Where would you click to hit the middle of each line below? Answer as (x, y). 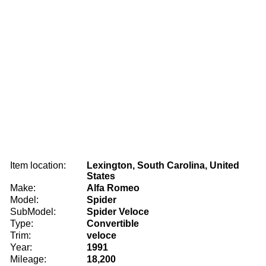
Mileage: (28, 259)
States (101, 176)
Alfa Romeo (113, 188)
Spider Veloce (118, 212)
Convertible (113, 224)
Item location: (38, 165)
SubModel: (33, 212)
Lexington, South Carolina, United (163, 165)
